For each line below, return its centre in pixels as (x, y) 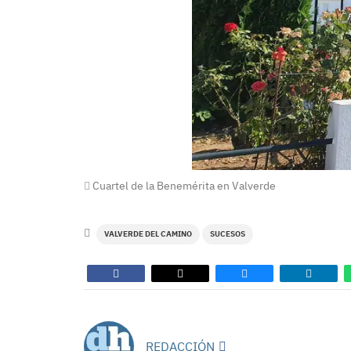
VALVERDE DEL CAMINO (148, 234)
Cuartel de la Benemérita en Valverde (183, 186)
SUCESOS (228, 234)
